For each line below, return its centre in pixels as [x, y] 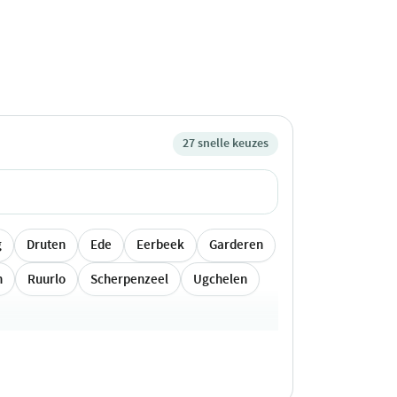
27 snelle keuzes [225, 144]
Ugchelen [220, 279]
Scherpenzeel [129, 279]
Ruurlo [47, 279]
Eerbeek [160, 245]
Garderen [236, 245]
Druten [46, 245]
